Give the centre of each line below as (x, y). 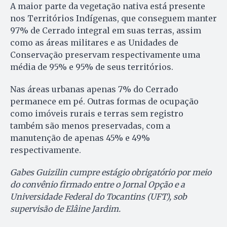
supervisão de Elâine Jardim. (65, 209)
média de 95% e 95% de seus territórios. (92, 67)
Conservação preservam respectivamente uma (105, 54)
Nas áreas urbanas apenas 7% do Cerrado (94, 89)
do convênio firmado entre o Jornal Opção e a (98, 184)
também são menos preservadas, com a (90, 125)
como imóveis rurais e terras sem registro (97, 113)
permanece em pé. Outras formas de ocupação (104, 101)
